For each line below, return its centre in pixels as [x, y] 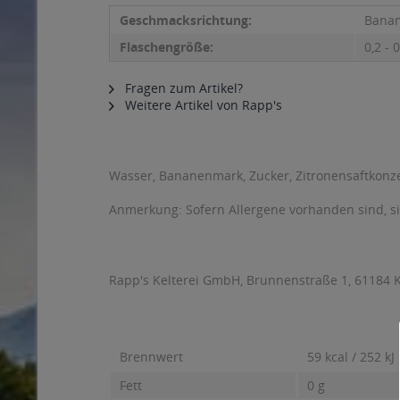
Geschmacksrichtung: [186, 20]
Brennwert [151, 357]
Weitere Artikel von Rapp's [202, 105]
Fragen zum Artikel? [182, 88]
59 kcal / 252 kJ [351, 357]
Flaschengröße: [167, 47]
